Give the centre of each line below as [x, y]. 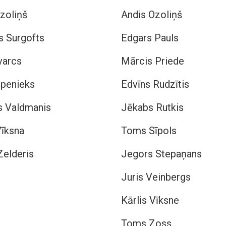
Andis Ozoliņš [152, 15]
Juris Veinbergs [156, 177]
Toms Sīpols [149, 131]
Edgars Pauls [150, 38]
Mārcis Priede [153, 61]
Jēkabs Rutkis [152, 107]
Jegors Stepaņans [161, 154]
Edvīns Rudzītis [155, 84]
